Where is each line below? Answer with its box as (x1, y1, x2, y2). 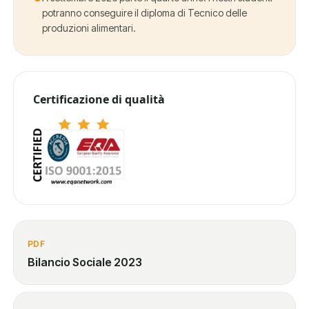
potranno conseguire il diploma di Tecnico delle (42, 7, 247, 19)
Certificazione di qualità (33, 92, 165, 107)
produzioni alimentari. (42, 22, 136, 34)
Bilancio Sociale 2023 (28, 255, 142, 269)
